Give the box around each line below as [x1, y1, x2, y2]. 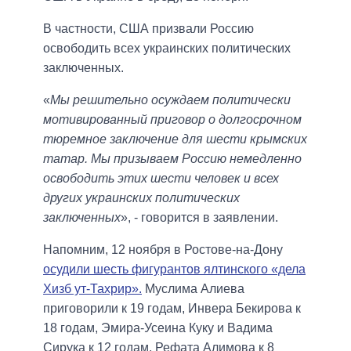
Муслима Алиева [142, 282, 244, 296]
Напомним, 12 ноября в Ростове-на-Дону [43, 243, 283, 257]
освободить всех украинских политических [43, 42, 291, 56]
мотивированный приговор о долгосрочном [43, 113, 302, 127]
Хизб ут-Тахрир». [43, 282, 142, 296]
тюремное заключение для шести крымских [43, 132, 307, 147]
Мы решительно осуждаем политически [50, 93, 291, 107]
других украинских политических [43, 191, 240, 205]
